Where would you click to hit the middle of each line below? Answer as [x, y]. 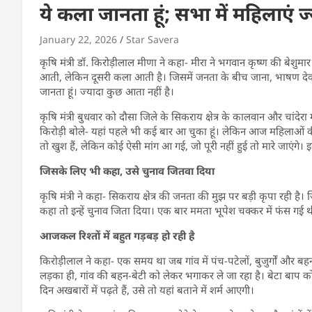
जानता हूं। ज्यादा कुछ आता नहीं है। [107, 91]
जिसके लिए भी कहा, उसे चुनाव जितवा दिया [127, 170]
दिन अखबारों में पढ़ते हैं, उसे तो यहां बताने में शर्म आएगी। [147, 289]
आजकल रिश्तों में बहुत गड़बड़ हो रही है [117, 235]
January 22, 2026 [78, 39]
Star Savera [153, 39]
